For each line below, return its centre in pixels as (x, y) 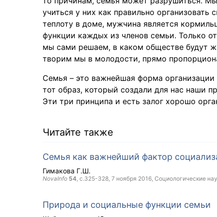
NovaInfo (55, 178)
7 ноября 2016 (132, 178)
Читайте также (78, 132)
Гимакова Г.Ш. (67, 171)
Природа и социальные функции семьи (127, 205)
